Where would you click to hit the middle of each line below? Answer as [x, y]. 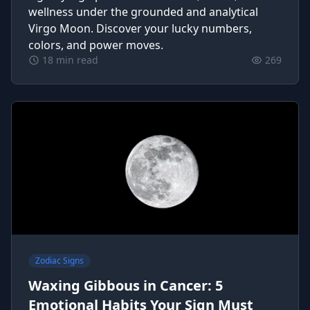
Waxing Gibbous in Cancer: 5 [126, 285]
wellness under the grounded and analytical [143, 12]
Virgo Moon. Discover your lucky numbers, [140, 28]
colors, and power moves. [96, 45]
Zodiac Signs [60, 261]
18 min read [70, 60]
